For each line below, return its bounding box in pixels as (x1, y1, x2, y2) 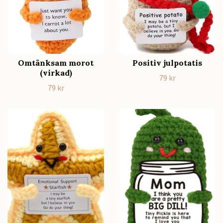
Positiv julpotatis (132, 58, 202, 68)
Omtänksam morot (18, 58, 94, 68)
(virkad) (39, 68, 72, 78)
